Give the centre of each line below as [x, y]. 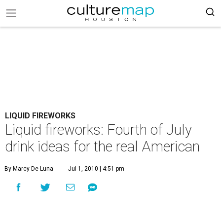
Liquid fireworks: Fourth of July [98, 130]
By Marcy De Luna [29, 169]
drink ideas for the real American [102, 147]
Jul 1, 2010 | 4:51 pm [96, 169]
